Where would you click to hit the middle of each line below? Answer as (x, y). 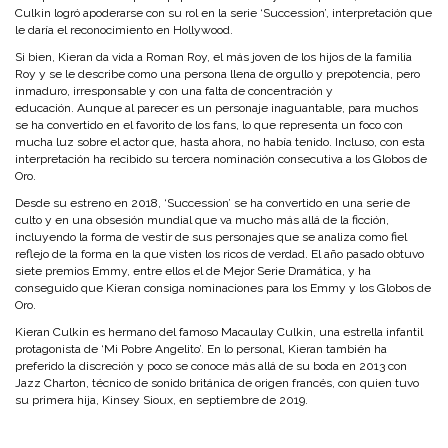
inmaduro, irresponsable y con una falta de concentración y (174, 91)
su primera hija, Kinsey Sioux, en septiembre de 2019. (161, 400)
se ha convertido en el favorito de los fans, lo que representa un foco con (209, 125)
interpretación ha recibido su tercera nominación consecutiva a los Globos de (221, 159)
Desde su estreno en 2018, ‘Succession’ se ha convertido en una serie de (212, 203)
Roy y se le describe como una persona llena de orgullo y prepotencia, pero (217, 74)
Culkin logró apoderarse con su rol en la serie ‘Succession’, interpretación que (223, 13)
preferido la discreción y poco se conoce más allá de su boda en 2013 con (211, 366)
